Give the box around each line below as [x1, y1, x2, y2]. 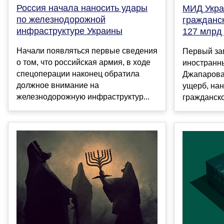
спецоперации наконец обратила [16, 69, 139, 78]
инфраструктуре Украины [16, 26, 122, 36]
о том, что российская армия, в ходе [16, 58, 150, 67]
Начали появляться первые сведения [16, 46, 157, 55]
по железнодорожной [16, 14, 105, 25]
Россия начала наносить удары [16, 3, 147, 13]
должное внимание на [16, 81, 99, 90]
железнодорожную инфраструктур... [16, 92, 149, 101]
